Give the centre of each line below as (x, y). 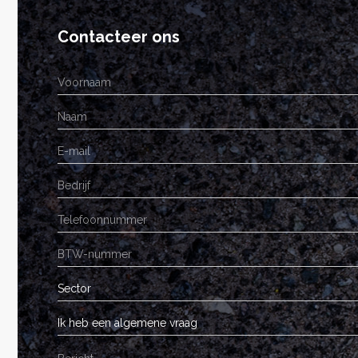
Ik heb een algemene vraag (127, 323)
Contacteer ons (119, 37)
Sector (74, 288)
